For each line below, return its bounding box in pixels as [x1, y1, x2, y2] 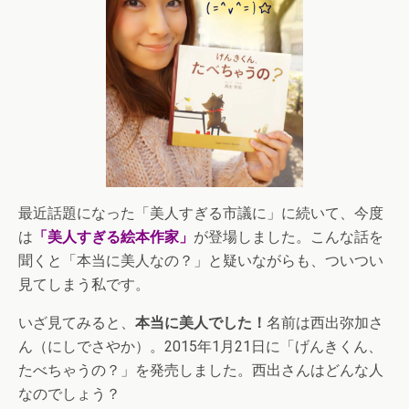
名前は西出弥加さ [267, 314, 383, 331]
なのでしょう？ [18, 385, 121, 403]
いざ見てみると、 [18, 314, 135, 331]
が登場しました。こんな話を [194, 228, 383, 246]
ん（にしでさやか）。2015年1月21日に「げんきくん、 [18, 338, 383, 355]
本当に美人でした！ [135, 314, 267, 331]
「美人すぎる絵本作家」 [33, 228, 194, 246]
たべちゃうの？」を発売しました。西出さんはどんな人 [18, 362, 383, 379]
